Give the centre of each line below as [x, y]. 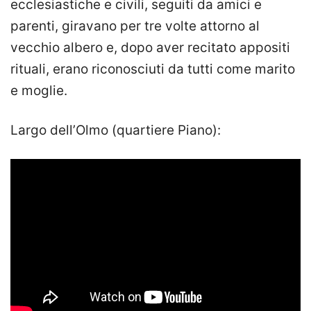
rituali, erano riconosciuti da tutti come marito [153, 69]
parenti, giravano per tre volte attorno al [135, 26]
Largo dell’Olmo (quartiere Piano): [116, 131]
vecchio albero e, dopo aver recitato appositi [150, 48]
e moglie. [39, 91]
